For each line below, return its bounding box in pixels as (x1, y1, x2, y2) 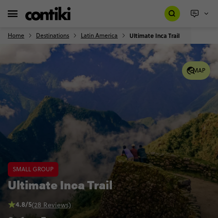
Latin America (81, 31, 118, 39)
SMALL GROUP (13, 165, 54, 173)
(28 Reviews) (32, 200, 71, 210)
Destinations (36, 31, 69, 39)
